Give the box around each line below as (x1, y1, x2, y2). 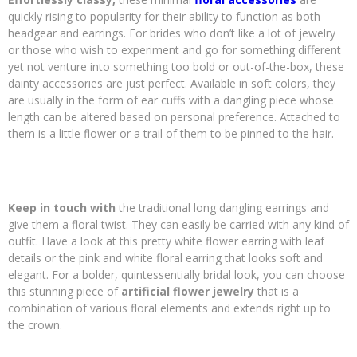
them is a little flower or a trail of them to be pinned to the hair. (8, 125, 334, 141)
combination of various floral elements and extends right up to (8, 300, 331, 316)
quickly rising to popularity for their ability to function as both (8, 8, 320, 24)
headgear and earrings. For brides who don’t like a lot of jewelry (8, 25, 335, 41)
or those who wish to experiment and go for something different (8, 41, 341, 57)
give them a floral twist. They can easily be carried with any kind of (8, 216, 349, 232)
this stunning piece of (8, 283, 121, 299)
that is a (254, 283, 299, 299)
